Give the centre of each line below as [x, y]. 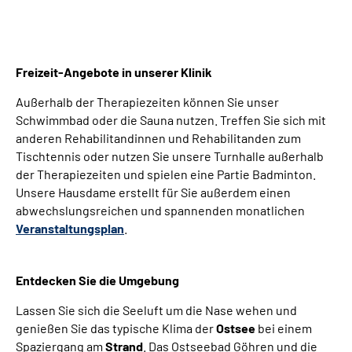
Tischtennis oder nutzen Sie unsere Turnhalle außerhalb [170, 156]
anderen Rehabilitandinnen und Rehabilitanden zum [158, 137]
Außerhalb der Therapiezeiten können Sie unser [147, 101]
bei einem [284, 328]
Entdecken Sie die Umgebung [97, 280]
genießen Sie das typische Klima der [116, 328]
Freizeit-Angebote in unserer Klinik [114, 71]
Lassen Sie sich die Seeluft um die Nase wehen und [156, 310]
